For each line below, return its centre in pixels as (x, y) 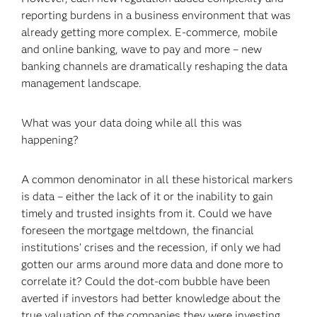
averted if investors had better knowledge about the (151, 298)
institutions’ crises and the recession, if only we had (151, 247)
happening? (50, 140)
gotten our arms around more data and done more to (152, 264)
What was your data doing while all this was (132, 123)
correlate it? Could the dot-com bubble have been (146, 281)
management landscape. (82, 83)
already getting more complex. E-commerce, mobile (150, 32)
